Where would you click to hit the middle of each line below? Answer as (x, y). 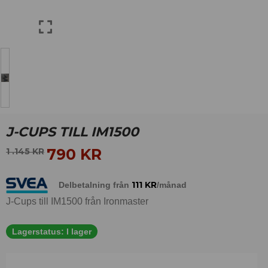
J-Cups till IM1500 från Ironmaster (77, 202)
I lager (79, 232)
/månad (172, 185)
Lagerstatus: (38, 232)
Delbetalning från (94, 185)
